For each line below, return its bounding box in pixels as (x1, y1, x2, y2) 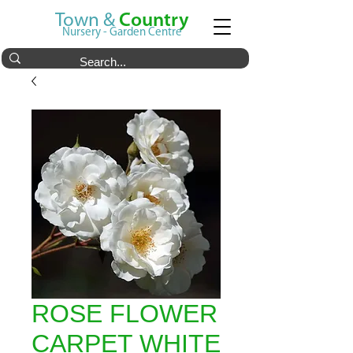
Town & (55, 11, 119, 31)
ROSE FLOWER (32, 299, 217, 328)
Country (119, 11, 189, 31)
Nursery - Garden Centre (62, 27, 182, 39)
